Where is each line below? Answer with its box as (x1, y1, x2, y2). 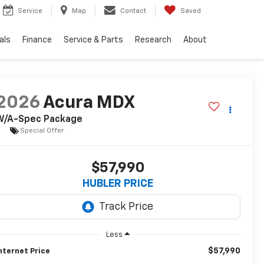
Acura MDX (42, 94, 134, 113)
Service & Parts (64, 36, 123, 45)
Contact (120, 8, 146, 15)
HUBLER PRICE (82, 179, 153, 190)
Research (135, 36, 171, 45)
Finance (22, 36, 52, 45)
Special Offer (19, 127, 64, 134)
